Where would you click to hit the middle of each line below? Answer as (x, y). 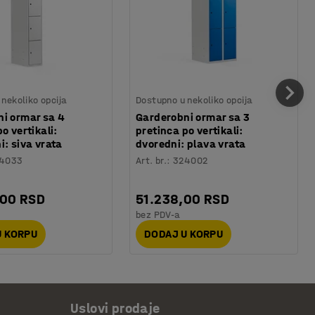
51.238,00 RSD (183, 199)
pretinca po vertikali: (189, 130)
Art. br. (152, 160)
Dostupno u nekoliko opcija (194, 100)
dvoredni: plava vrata (191, 143)
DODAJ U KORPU (184, 234)
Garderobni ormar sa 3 (193, 117)
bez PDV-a (158, 214)
